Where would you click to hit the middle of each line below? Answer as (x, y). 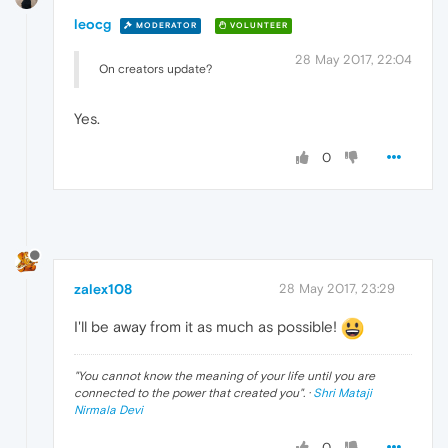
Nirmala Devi (108, 409)
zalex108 (103, 289)
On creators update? (155, 69)
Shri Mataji (342, 392)
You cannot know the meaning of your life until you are (226, 375)
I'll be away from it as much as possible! (207, 327)
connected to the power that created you (186, 392)
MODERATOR (165, 25)
